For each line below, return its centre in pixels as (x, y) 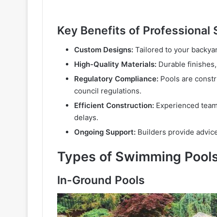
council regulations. (108, 91)
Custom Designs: (104, 50)
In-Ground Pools (101, 180)
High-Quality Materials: (115, 64)
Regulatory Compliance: (116, 79)
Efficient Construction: (114, 105)
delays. (86, 117)
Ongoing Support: (105, 132)
